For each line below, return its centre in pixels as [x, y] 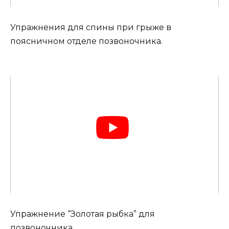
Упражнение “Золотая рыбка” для [83, 214]
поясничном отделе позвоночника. [86, 41]
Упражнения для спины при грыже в [91, 28]
